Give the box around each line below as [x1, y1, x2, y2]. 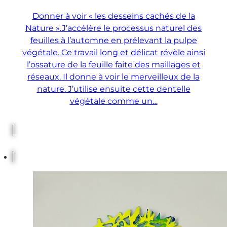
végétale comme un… [69, 95, 158, 106]
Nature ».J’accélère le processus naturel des [25, 22, 202, 33]
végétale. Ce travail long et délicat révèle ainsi [22, 47, 205, 57]
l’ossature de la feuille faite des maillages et [26, 59, 201, 69]
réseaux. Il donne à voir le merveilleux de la [27, 71, 200, 82]
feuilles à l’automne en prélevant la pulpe [30, 34, 197, 45]
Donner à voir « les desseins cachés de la [32, 10, 195, 21]
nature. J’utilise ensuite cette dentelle [36, 83, 191, 94]
